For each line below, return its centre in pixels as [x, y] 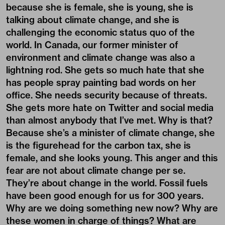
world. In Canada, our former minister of [92, 45]
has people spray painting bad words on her [101, 83]
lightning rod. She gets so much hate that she [105, 70]
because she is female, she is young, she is [100, 8]
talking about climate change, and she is [93, 20]
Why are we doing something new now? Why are [112, 208]
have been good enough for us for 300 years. [105, 196]
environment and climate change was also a [100, 58]
